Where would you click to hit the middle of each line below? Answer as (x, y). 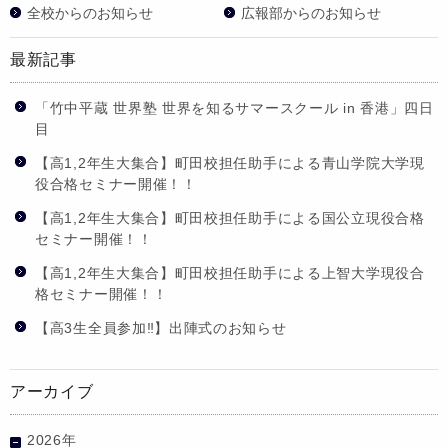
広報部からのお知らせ (311, 12)
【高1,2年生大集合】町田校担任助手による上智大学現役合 (230, 272)
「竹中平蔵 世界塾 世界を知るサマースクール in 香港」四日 (234, 107)
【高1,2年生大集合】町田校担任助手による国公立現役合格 (230, 217)
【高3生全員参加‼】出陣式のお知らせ (161, 327)
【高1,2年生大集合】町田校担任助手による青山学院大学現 (230, 162)
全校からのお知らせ (90, 12)
